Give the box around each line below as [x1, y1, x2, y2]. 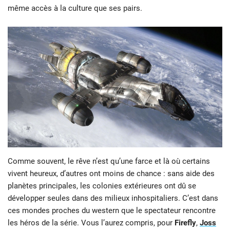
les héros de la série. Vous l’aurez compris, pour [8, 218, 175, 227]
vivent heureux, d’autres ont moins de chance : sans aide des [8, 168, 215, 178]
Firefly [175, 218, 196, 227]
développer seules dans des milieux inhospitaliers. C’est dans [8, 193, 218, 203]
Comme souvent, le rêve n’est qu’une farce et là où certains [8, 156, 210, 166]
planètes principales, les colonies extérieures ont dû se [8, 181, 196, 190]
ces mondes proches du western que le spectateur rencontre [8, 205, 216, 215]
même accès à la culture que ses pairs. [8, 3, 142, 13]
